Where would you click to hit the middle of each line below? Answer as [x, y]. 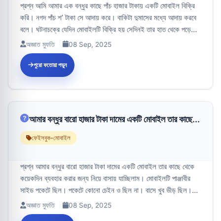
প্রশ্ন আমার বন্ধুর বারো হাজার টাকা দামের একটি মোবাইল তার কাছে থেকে [107, 167]
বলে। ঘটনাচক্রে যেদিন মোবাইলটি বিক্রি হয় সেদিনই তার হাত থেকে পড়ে [106, 29]
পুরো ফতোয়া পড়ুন [50, 65]
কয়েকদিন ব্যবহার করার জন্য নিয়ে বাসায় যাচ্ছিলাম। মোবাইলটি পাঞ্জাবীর [105, 179]
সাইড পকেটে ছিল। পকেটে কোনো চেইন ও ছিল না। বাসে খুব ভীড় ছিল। [106, 190]
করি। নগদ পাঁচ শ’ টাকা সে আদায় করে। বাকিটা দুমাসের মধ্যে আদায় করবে [108, 17]
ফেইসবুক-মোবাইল [51, 138]
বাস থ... [30, 202]
